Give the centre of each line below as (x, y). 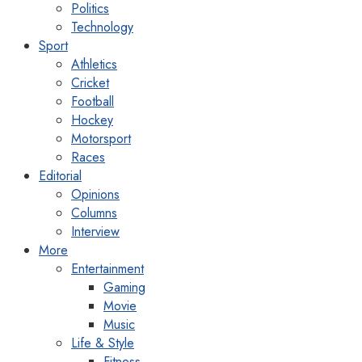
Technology (102, 27)
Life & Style (103, 343)
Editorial (60, 176)
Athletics (94, 65)
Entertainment (107, 269)
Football (93, 102)
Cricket (90, 83)
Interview (95, 232)
